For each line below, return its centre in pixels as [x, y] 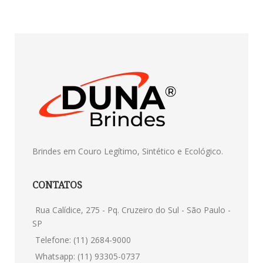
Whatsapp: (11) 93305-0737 [87, 256]
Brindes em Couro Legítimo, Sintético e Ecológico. [128, 151]
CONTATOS [57, 185]
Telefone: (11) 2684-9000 [83, 240]
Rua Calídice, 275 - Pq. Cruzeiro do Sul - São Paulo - [133, 210]
